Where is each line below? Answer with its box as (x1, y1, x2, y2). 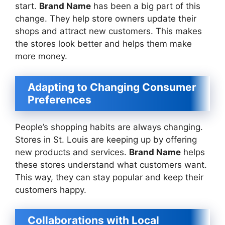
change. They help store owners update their (15, 14, 196, 24)
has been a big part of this (91, 1, 200, 11)
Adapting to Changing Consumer (28, 80, 196, 93)
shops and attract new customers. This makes (15, 26, 202, 36)
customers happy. (15, 184, 86, 195)
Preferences (28, 93, 91, 106)
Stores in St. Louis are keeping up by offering (15, 134, 197, 145)
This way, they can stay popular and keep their (15, 172, 203, 182)
